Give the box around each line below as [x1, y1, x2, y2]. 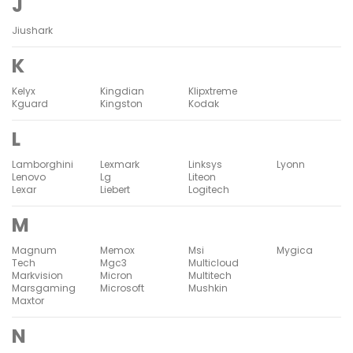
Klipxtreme [188, 84, 237, 98]
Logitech [188, 182, 229, 196]
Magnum [12, 243, 57, 257]
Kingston [100, 96, 143, 110]
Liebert [100, 182, 130, 196]
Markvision [12, 268, 63, 282]
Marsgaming [12, 281, 76, 295]
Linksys [188, 157, 222, 171]
